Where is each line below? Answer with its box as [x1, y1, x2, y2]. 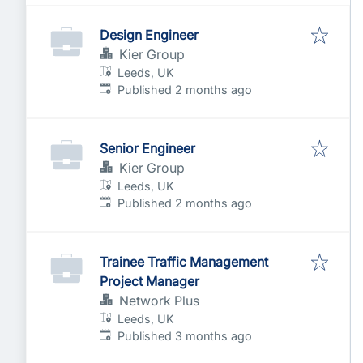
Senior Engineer [100, 140, 195, 156]
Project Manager [100, 273, 199, 289]
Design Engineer [100, 27, 199, 43]
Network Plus [119, 293, 199, 309]
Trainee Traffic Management [100, 254, 268, 270]
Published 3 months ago [117, 329, 253, 343]
